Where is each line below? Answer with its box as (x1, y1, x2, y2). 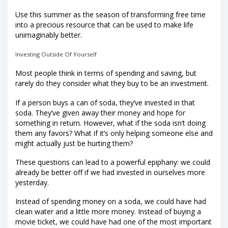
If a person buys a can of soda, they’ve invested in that (15, 97, 195, 107)
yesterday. (15, 177, 49, 187)
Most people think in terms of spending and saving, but (15, 68, 196, 78)
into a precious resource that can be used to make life (15, 20, 193, 30)
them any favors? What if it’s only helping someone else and (15, 128, 213, 138)
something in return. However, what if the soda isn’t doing (15, 118, 206, 128)
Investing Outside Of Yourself (15, 50, 97, 59)
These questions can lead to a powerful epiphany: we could (15, 157, 210, 167)
